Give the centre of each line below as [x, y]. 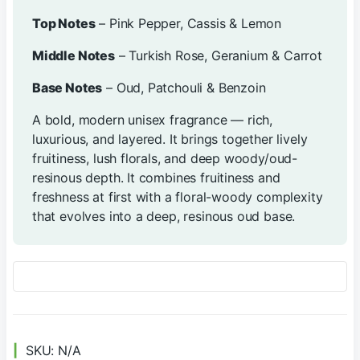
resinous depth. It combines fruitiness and [156, 178]
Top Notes [64, 23]
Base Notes [67, 88]
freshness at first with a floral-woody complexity [178, 197]
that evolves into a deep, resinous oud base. [164, 216]
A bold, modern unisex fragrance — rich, [153, 120]
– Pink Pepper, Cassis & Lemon [188, 23]
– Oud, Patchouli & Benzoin [184, 88]
